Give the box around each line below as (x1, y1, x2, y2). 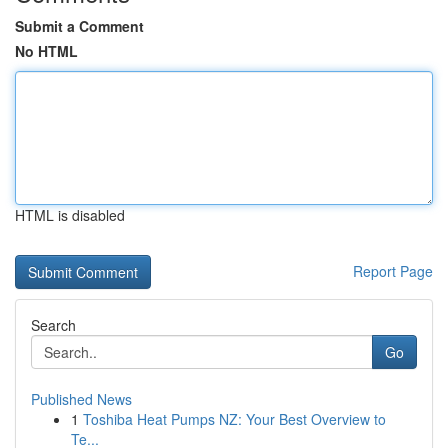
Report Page (353, 261, 433, 281)
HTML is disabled (15, 205, 125, 225)
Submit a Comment (15, 16, 144, 36)
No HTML (15, 41, 78, 61)
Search (31, 315, 76, 335)
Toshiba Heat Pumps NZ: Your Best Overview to (83, 409, 386, 429)
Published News (31, 389, 132, 409)
